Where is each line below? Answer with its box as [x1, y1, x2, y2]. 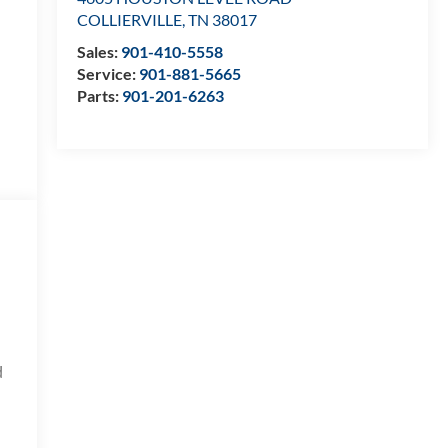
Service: [76, 64, 139, 84]
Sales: [76, 42, 121, 62]
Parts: [76, 86, 122, 106]
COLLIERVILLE [76, 10, 182, 30]
